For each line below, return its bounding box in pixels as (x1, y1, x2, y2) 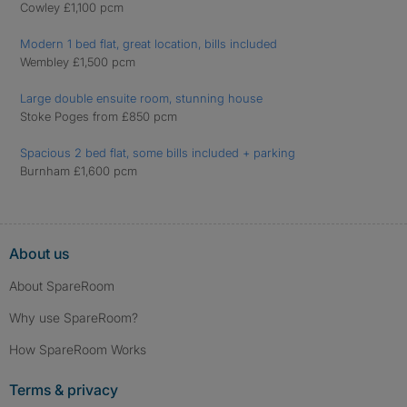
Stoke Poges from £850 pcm (20, 109, 177, 124)
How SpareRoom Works (9, 342, 146, 357)
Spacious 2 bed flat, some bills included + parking (20, 145, 295, 160)
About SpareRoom (9, 278, 114, 293)
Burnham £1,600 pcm (20, 164, 137, 178)
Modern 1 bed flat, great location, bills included (20, 36, 277, 51)
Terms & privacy (9, 381, 118, 399)
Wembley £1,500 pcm (20, 55, 135, 69)
